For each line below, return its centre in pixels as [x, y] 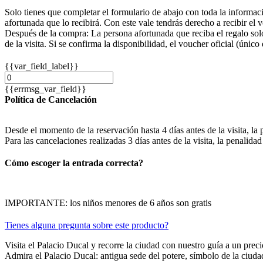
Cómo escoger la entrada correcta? [74, 163]
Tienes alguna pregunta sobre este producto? [87, 225]
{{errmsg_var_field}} [45, 89]
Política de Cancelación [51, 100]
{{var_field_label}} [42, 66]
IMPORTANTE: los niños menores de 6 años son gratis [108, 203]
